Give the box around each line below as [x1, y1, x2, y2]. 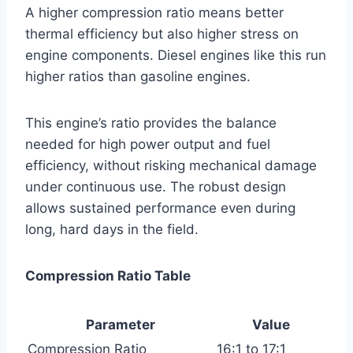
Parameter [86, 316, 155, 333]
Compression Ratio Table [25, 267, 191, 284]
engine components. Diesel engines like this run [25, 46, 326, 63]
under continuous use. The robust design [25, 178, 286, 195]
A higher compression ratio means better [25, 4, 284, 20]
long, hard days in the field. [25, 221, 199, 237]
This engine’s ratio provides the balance [25, 114, 277, 131]
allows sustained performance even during [25, 199, 295, 216]
